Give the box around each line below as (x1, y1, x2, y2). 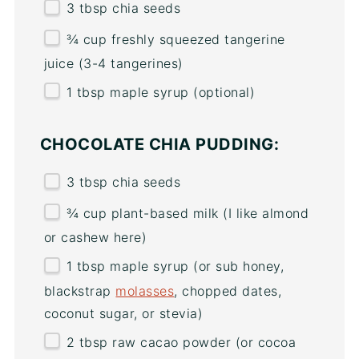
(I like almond (218, 204, 309, 221)
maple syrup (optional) (105, 83, 256, 100)
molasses (115, 282, 175, 299)
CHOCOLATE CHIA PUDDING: (39, 135, 280, 155)
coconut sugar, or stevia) (43, 305, 204, 321)
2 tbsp (66, 333, 108, 350)
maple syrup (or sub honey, (105, 258, 284, 275)
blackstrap (43, 282, 116, 299)
